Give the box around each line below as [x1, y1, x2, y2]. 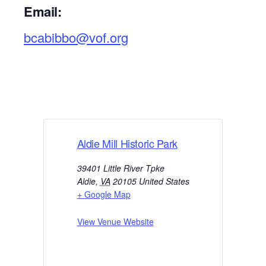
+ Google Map [77, 188, 131, 200]
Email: [24, 1, 62, 21]
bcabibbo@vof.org [24, 27, 128, 46]
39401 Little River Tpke [77, 161, 164, 174]
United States [138, 175, 189, 187]
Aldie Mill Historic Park [77, 135, 178, 151]
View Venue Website [77, 215, 154, 227]
